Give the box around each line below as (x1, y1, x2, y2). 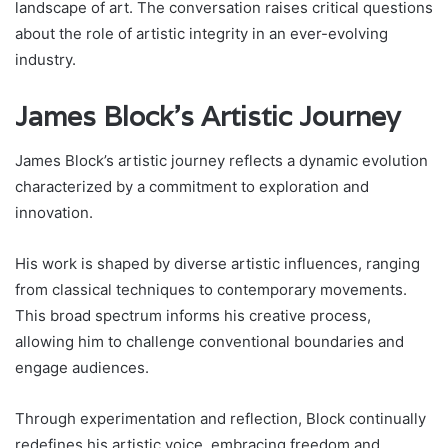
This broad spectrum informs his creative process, (15, 306, 371, 326)
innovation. (15, 203, 93, 223)
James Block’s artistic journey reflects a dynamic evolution (15, 151, 428, 171)
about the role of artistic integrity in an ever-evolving (15, 23, 388, 43)
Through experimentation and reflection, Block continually (15, 409, 426, 429)
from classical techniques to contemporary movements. (15, 280, 407, 300)
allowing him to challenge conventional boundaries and (15, 332, 404, 352)
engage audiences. (15, 358, 149, 378)
